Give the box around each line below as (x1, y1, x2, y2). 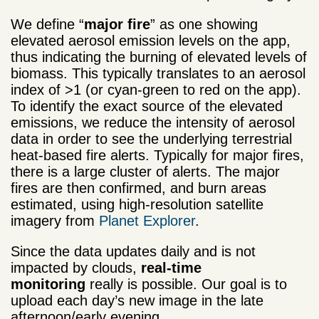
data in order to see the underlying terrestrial (11, 131, 292, 147)
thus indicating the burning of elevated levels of (11, 49, 307, 66)
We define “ (11, 16, 84, 33)
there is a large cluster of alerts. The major (11, 164, 280, 180)
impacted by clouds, (11, 260, 141, 276)
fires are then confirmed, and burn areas (11, 180, 266, 197)
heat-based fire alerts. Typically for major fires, (11, 147, 304, 164)
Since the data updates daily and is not (11, 244, 256, 260)
